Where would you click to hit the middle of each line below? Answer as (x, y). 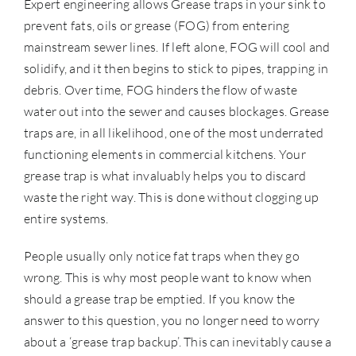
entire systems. (66, 218)
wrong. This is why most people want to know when (168, 277)
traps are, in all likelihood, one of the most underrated (174, 132)
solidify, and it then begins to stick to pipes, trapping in (176, 68)
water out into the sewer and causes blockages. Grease (177, 111)
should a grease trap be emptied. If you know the (160, 298)
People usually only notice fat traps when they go (162, 255)
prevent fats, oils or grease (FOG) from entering (157, 25)
